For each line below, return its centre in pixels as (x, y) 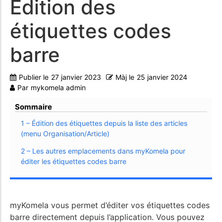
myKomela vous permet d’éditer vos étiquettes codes (110, 205)
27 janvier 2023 (76, 77)
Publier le (34, 77)
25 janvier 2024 (162, 77)
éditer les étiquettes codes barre (74, 162)
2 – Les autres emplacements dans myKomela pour (103, 151)
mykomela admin (58, 88)
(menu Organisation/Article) (65, 134)
